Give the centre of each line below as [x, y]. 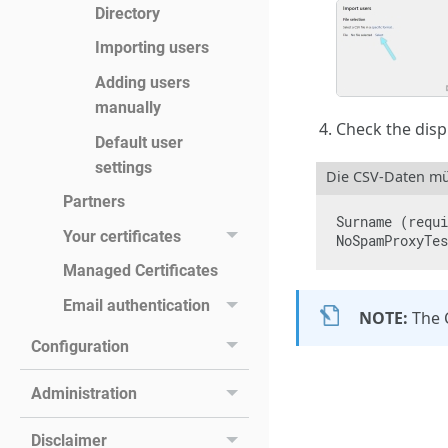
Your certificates [121, 236]
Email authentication [136, 306]
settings [123, 167]
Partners [93, 202]
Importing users [151, 48]
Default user [138, 142]
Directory [127, 13]
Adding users [142, 83]
